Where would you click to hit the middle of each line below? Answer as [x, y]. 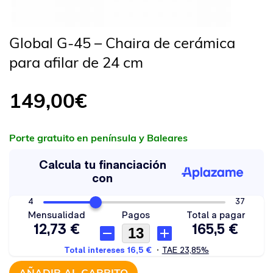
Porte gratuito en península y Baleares [98, 138]
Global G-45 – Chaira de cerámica [122, 43]
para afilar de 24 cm [76, 62]
